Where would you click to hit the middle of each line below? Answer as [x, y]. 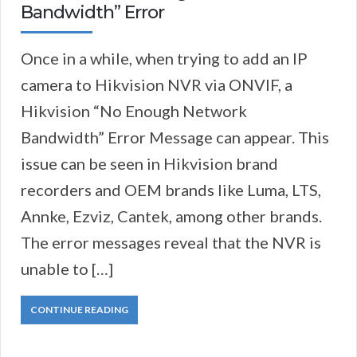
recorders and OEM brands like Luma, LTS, [171, 189]
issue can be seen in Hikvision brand [149, 163]
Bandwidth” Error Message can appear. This [175, 137]
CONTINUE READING [79, 309]
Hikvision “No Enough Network [134, 110]
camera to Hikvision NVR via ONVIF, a [157, 84]
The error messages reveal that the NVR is [171, 242]
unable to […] [67, 268]
